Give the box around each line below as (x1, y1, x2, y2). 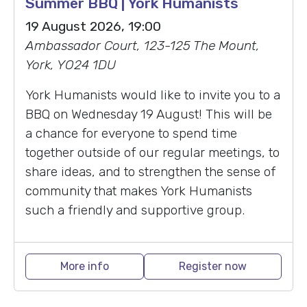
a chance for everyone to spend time (25, 125, 237, 141)
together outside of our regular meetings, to (25, 144, 280, 160)
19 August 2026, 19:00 (25, 18, 161, 34)
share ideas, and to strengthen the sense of (25, 163, 275, 180)
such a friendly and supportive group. (25, 201, 245, 218)
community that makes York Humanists (25, 182, 252, 199)
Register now (179, 259, 247, 273)
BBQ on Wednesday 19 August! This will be (25, 106, 272, 122)
